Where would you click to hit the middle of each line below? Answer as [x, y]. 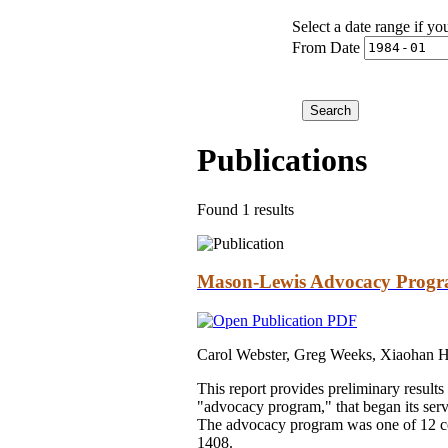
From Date [326, 47]
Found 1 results [245, 209]
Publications [282, 160]
